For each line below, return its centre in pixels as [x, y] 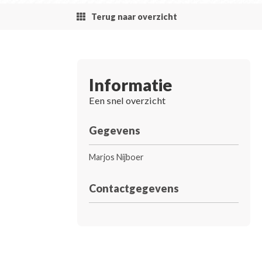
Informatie [130, 85]
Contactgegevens [134, 188]
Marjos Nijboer [116, 157]
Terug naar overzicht [134, 17]
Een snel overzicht [127, 100]
